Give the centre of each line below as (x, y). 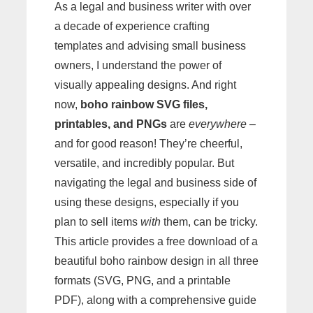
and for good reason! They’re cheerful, (148, 144)
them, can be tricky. (209, 222)
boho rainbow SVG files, (144, 104)
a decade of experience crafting (132, 26)
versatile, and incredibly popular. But (144, 163)
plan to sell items (97, 222)
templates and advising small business (150, 46)
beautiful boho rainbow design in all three (156, 261)
